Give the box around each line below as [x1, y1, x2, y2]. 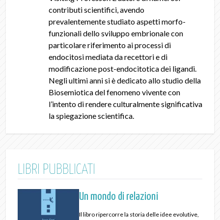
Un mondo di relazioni [79, 191, 159, 202]
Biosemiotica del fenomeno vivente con [48, 87, 180, 97]
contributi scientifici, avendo [48, 5, 144, 14]
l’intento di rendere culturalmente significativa [48, 99, 202, 109]
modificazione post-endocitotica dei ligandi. [48, 64, 196, 73]
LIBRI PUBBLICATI [18, 163, 95, 177]
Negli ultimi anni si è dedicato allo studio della [48, 76, 201, 85]
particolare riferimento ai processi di [48, 40, 171, 50]
